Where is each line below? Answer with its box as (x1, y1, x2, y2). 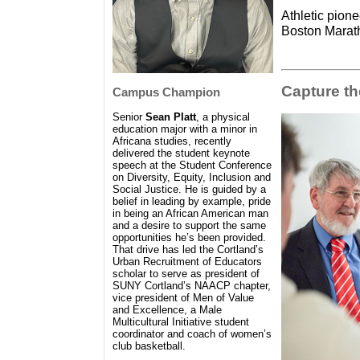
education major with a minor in (112, 122, 257, 135)
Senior (112, 110, 145, 123)
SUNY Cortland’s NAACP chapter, (112, 279, 271, 292)
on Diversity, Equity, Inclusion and (112, 170, 271, 183)
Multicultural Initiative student (112, 315, 249, 328)
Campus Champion (112, 84, 220, 99)
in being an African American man (112, 207, 268, 219)
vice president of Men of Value (112, 291, 254, 304)
